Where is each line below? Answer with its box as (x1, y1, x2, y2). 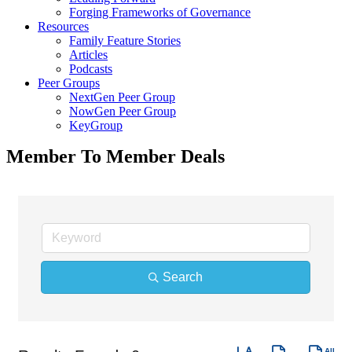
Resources (38, 20, 89, 34)
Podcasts (69, 62, 112, 76)
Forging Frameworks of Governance (69, 5, 251, 20)
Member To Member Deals (6, 146, 225, 167)
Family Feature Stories (69, 34, 181, 48)
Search (163, 270, 203, 284)
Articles (69, 48, 108, 62)
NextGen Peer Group (69, 90, 175, 104)
